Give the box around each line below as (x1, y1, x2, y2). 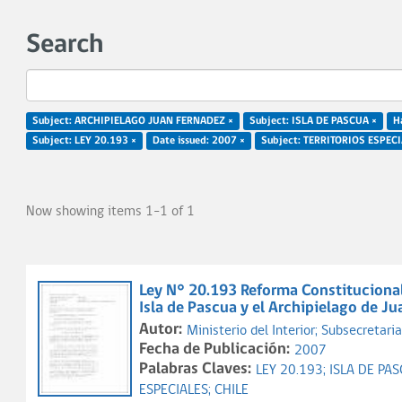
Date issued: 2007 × (153, 135, 245, 146)
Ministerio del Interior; (187, 324, 321, 338)
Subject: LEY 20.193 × (32, 135, 136, 146)
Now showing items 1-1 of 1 (26, 205, 195, 219)
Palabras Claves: (139, 361, 251, 378)
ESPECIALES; (139, 383, 214, 398)
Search (26, 31, 103, 59)
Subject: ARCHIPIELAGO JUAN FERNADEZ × (32, 116, 233, 127)
